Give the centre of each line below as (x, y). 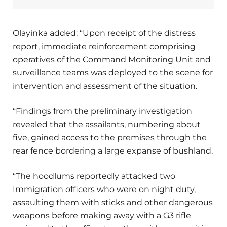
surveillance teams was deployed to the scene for (113, 72)
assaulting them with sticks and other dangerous (113, 203)
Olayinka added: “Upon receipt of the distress (104, 33)
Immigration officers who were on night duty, (104, 190)
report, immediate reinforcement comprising (104, 46)
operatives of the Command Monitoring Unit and (112, 59)
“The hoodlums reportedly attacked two (94, 176)
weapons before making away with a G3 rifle (102, 216)
